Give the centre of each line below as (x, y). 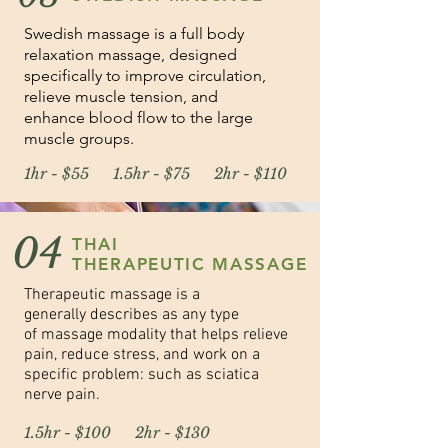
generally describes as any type (131, 315)
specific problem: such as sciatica (141, 375)
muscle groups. (79, 138)
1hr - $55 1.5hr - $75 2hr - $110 (155, 173)
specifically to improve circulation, (145, 75)
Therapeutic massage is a (112, 295)
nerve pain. (62, 395)
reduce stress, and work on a (160, 355)
